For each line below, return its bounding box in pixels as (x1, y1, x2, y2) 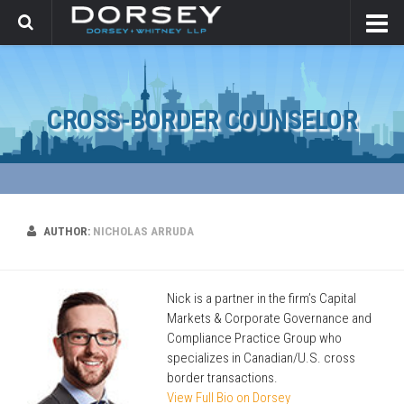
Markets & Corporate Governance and (167, 310, 372, 326)
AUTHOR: (43, 225, 93, 238)
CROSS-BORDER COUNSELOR (47, 104, 357, 135)
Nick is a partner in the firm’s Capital (167, 290, 356, 307)
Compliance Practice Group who (167, 330, 342, 346)
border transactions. (167, 370, 278, 386)
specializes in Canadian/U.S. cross (167, 350, 355, 366)
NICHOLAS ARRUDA (93, 225, 194, 238)
